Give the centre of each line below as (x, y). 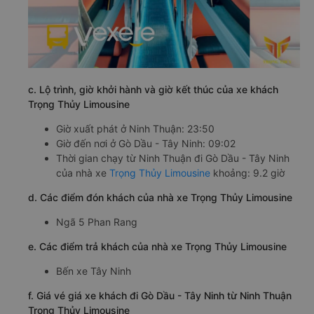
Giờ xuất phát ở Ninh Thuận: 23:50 (135, 129)
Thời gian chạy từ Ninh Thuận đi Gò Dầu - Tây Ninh (173, 158)
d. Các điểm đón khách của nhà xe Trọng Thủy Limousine (160, 198)
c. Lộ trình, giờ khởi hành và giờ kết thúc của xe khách (153, 90)
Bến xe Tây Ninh (94, 271)
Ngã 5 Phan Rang (97, 222)
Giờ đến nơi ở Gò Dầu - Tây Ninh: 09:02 (146, 144)
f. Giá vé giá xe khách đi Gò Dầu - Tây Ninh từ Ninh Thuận (160, 296)
